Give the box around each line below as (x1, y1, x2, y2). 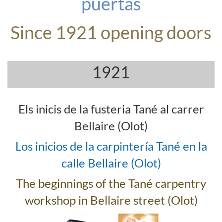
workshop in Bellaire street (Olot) (24, 193, 198, 207)
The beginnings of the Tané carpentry (16, 176, 206, 190)
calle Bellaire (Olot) (61, 156, 161, 170)
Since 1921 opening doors (10, 21, 212, 43)
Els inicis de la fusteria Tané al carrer (18, 102, 204, 116)
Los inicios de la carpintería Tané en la (15, 139, 207, 153)
